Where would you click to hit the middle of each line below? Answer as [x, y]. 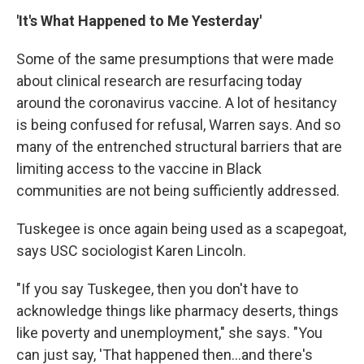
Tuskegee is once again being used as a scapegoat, [181, 229]
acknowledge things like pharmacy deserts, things [178, 311]
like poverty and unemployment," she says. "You [169, 333]
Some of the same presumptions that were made [175, 59]
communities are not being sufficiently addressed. [178, 191]
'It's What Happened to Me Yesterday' [139, 21]
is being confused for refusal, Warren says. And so [178, 125]
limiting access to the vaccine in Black [139, 169]
